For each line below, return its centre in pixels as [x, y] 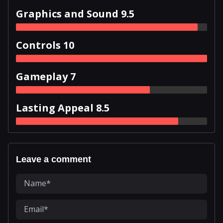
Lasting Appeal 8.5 [63, 108]
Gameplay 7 [46, 77]
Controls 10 [45, 45]
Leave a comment [54, 160]
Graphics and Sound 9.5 [75, 14]
